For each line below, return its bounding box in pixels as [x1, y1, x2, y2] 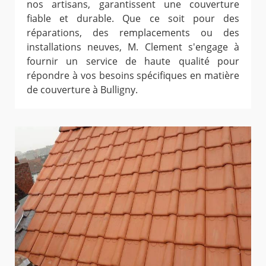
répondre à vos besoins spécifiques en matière [27, 69, 239, 83]
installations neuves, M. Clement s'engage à [27, 40, 239, 54]
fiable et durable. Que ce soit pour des [27, 12, 239, 26]
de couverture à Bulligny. [27, 83, 138, 97]
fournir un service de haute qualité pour [27, 55, 239, 68]
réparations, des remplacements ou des [27, 26, 239, 40]
